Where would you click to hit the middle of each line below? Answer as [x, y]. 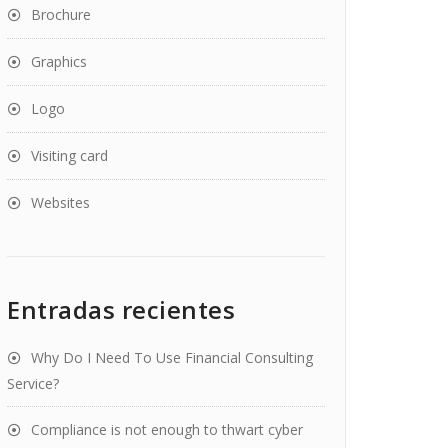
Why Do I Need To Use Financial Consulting [172, 357]
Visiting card [69, 155]
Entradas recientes [121, 309]
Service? [33, 383]
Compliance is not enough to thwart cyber [167, 429]
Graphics [59, 61]
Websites [60, 202]
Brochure [61, 14]
